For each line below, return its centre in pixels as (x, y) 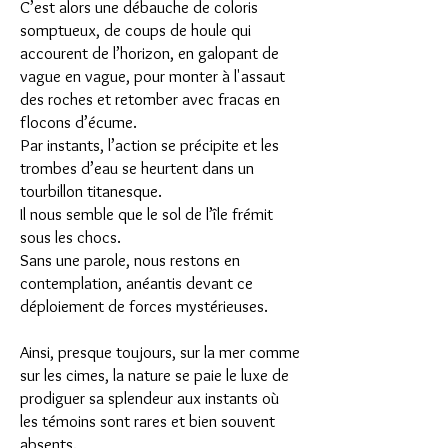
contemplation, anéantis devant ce (136, 283)
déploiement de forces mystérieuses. (144, 306)
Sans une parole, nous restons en (130, 260)
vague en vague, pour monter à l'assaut (152, 76)
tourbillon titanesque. (91, 191)
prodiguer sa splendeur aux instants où (149, 398)
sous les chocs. (70, 237)
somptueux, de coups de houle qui (135, 30)
